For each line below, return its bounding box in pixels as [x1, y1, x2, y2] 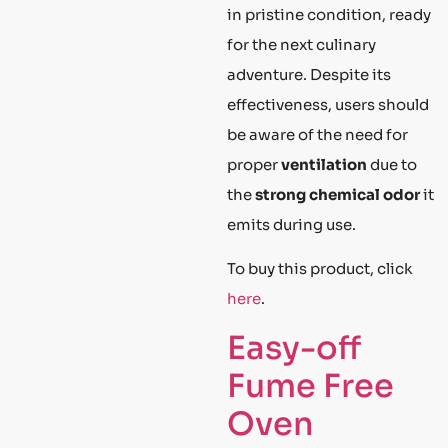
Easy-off [227, 327, 361, 368]
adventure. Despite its [227, 64, 391, 84]
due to [367, 154, 417, 174]
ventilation [281, 154, 367, 174]
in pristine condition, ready [227, 4, 431, 24]
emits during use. [227, 214, 356, 234]
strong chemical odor [255, 184, 420, 204]
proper [227, 154, 281, 174]
